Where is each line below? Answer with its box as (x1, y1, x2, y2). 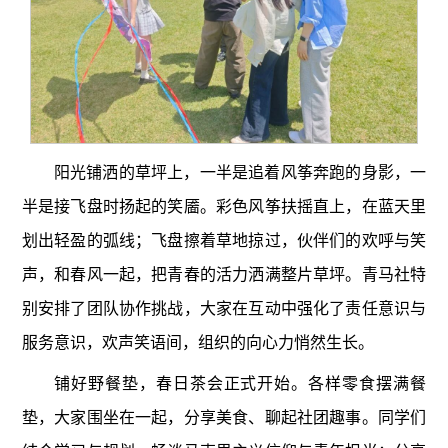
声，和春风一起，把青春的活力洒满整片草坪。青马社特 (21, 266, 427, 284)
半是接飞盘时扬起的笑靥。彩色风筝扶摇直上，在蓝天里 (21, 198, 427, 216)
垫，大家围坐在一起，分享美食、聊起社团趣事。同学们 (21, 408, 427, 426)
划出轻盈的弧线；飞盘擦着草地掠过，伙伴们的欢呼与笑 (21, 232, 427, 250)
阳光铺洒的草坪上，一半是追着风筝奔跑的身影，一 (53, 164, 427, 182)
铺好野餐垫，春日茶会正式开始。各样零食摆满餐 (53, 374, 427, 392)
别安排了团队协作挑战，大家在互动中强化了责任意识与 (21, 300, 427, 318)
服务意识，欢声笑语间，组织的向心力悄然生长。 (21, 334, 374, 352)
